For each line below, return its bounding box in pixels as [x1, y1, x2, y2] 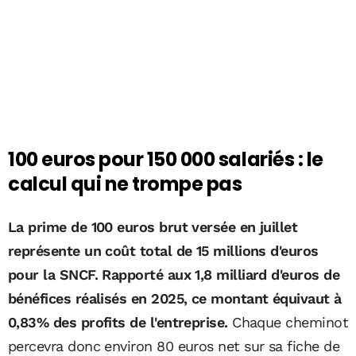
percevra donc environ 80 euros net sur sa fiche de [8, 337, 339, 354]
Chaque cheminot [227, 313, 349, 331]
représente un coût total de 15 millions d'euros [8, 242, 319, 259]
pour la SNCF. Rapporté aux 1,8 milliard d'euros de [8, 265, 339, 283]
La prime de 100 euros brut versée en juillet [8, 218, 298, 235]
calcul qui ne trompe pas [8, 170, 242, 197]
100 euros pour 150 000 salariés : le [8, 145, 323, 172]
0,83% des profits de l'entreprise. [8, 313, 228, 331]
